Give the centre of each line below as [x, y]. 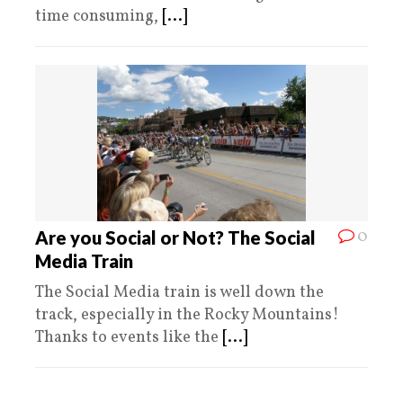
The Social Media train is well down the [179, 292]
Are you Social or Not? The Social [175, 237]
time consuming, [99, 16]
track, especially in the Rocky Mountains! [187, 315]
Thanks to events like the [129, 337]
